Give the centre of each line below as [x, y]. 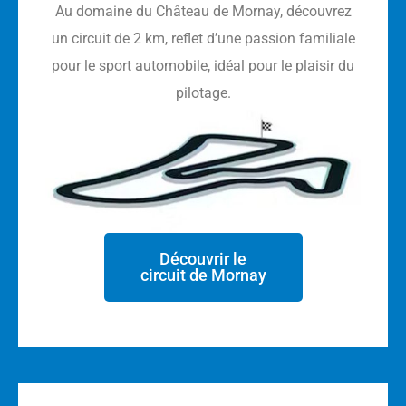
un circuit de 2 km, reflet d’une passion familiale [203, 38]
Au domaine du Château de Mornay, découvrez [203, 11]
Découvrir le [203, 258]
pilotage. [203, 92]
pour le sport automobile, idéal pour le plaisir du [203, 65]
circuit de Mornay [203, 275]
